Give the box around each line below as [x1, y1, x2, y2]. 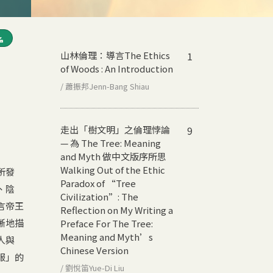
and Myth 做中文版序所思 [60, 149, 166, 163]
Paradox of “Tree [60, 176, 136, 190]
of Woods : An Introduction [60, 62, 173, 75]
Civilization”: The [60, 190, 138, 203]
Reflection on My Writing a [60, 203, 173, 216]
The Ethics [124, 48, 170, 62]
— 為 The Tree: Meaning [60, 136, 161, 149]
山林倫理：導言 [60, 48, 124, 62]
